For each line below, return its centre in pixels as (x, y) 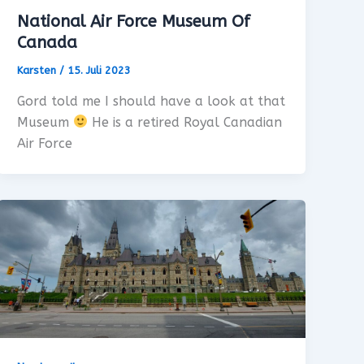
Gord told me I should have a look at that (152, 101)
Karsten (39, 71)
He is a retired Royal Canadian (185, 122)
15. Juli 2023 (100, 71)
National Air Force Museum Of (134, 22)
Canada (48, 43)
